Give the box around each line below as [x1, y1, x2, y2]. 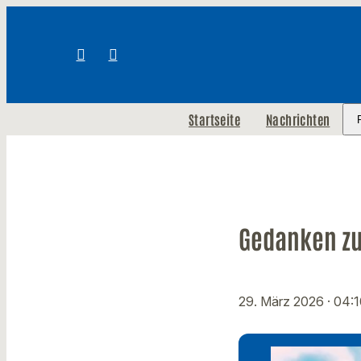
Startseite [188, 111, 240, 127]
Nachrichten [265, 111, 330, 127]
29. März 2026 [239, 293, 327, 310]
